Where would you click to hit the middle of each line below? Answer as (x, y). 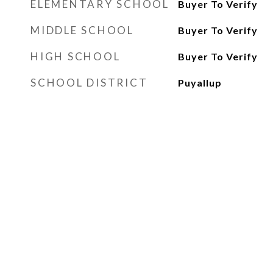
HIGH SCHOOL (76, 56)
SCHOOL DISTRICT (89, 83)
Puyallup (200, 83)
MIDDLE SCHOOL (82, 30)
